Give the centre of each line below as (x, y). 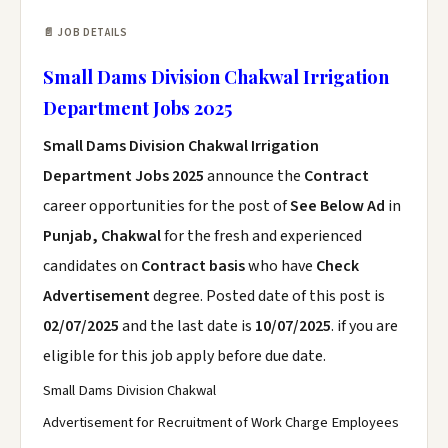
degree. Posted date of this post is (269, 296)
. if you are (364, 326)
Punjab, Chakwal (102, 236)
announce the (255, 176)
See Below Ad (339, 206)
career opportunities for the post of (166, 206)
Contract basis (193, 266)
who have (280, 266)
